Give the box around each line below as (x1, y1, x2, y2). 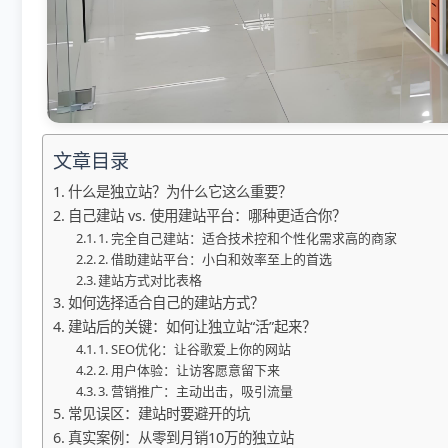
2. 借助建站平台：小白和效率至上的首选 (98, 250, 333, 268)
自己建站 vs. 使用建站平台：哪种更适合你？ (67, 206, 346, 225)
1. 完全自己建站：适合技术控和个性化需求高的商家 (98, 229, 398, 247)
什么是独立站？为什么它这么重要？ (67, 182, 292, 201)
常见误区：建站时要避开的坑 (67, 404, 250, 423)
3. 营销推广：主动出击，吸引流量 (98, 382, 294, 400)
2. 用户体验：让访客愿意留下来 (98, 361, 281, 379)
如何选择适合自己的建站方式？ (67, 293, 264, 312)
